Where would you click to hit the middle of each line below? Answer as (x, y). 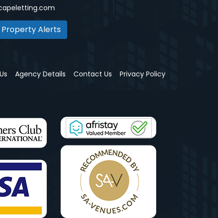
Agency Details (40, 74)
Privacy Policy (143, 74)
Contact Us (93, 74)
